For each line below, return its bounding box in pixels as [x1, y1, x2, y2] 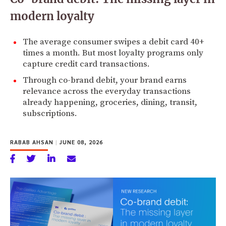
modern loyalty [10, 9, 94, 23]
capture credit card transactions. [23, 58, 150, 70]
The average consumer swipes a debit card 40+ [23, 36, 204, 47]
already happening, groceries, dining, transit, [23, 96, 197, 108]
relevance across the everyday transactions [23, 85, 191, 97]
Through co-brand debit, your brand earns [23, 74, 187, 86]
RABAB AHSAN [10, 138, 55, 146]
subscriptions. [23, 107, 77, 119]
